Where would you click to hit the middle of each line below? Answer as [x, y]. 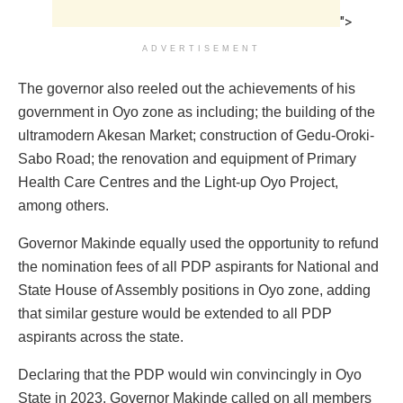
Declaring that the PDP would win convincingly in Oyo [190, 374]
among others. [63, 205]
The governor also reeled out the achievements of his [187, 88]
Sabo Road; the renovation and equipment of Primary [187, 158]
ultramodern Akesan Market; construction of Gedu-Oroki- [196, 135]
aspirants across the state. [101, 336]
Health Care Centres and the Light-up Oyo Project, [178, 182]
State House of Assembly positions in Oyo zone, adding [194, 290]
